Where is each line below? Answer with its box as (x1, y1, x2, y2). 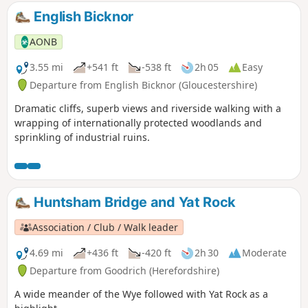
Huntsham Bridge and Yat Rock (30, 193, 236, 210)
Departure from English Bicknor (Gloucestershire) (30, 78, 257, 91)
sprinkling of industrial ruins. (14, 130, 150, 144)
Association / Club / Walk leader (32, 220, 179, 234)
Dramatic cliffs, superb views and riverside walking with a (14, 101, 281, 115)
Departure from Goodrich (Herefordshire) (30, 263, 219, 277)
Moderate (242, 246, 287, 260)
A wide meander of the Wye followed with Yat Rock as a (14, 287, 268, 300)
